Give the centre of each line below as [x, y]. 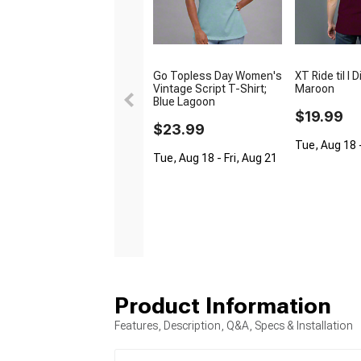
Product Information [223, 306]
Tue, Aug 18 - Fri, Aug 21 [215, 158]
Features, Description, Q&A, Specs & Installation [234, 326]
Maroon [315, 88]
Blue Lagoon [184, 101]
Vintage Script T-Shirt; [210, 88]
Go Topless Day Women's [218, 75]
